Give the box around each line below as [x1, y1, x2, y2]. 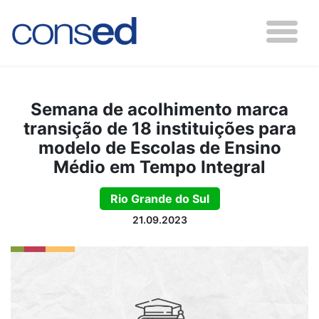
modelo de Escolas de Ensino [38, 137, 281, 158]
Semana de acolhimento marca [31, 99, 288, 120]
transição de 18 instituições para [23, 118, 296, 139]
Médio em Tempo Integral [53, 157, 266, 177]
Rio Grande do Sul [110, 192, 209, 206]
